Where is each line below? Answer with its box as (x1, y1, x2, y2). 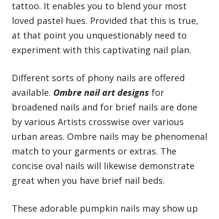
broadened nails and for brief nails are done (12, 101, 197, 113)
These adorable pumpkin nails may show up (12, 202, 198, 215)
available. (12, 87, 53, 99)
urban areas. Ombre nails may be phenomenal (12, 131, 207, 143)
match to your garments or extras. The (12, 145, 176, 157)
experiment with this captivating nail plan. (12, 44, 191, 56)
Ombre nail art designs (53, 87, 149, 99)
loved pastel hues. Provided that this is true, (12, 15, 198, 27)
